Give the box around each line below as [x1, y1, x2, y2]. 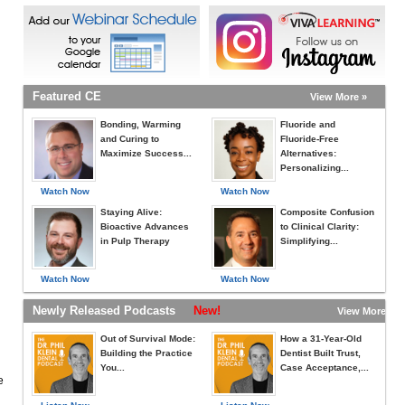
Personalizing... [280, 163, 349, 173]
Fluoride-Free [280, 134, 339, 144]
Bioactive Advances [100, 221, 189, 231]
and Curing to [100, 134, 159, 144]
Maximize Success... [100, 148, 192, 158]
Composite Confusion [280, 207, 374, 217]
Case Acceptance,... [280, 363, 369, 372]
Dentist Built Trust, [280, 348, 361, 358]
